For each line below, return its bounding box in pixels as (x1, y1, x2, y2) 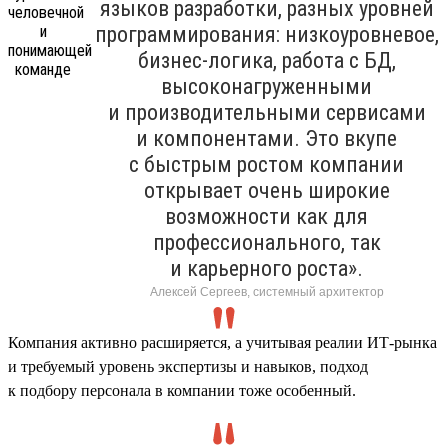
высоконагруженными (161, 73, 372, 99)
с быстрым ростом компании (129, 151, 404, 177)
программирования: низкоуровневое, (94, 21, 439, 47)
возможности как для (165, 203, 368, 229)
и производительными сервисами (107, 99, 426, 125)
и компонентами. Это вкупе (136, 125, 397, 151)
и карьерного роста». (170, 255, 363, 281)
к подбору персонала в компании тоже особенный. (8, 381, 356, 399)
